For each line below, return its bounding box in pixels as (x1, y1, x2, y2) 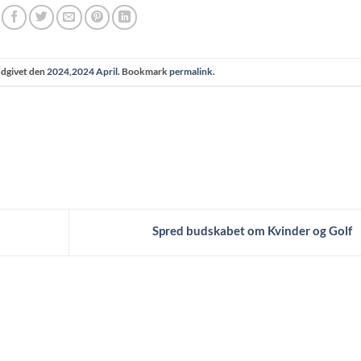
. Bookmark (117, 65, 169, 78)
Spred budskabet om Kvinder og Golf (151, 223, 355, 239)
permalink (168, 65, 213, 78)
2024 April (71, 65, 118, 78)
